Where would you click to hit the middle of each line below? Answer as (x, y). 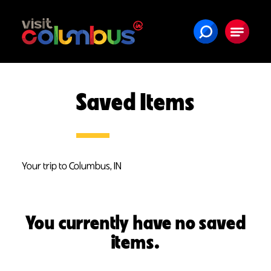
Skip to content (45, 21)
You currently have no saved (135, 222)
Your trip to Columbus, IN (72, 165)
